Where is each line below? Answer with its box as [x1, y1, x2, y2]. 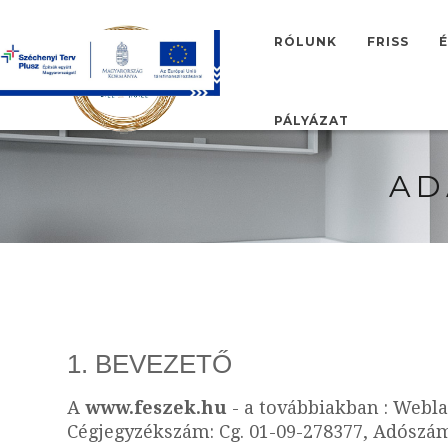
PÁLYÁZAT [273, 113, 349, 128]
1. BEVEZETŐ [67, 349, 232, 379]
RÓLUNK [273, 34, 337, 49]
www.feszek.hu [85, 397, 227, 418]
